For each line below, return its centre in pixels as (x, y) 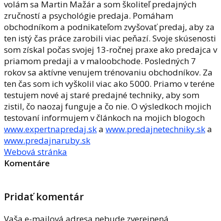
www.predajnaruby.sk (47, 141)
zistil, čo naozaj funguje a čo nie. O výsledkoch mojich (108, 107)
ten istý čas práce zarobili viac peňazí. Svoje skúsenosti (110, 38)
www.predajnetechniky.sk (155, 129)
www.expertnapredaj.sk (50, 129)
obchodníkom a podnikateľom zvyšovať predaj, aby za (109, 27)
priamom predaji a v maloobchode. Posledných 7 (100, 61)
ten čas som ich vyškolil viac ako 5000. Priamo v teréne (109, 84)
